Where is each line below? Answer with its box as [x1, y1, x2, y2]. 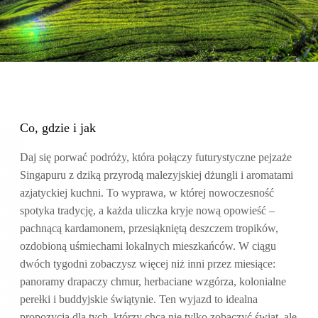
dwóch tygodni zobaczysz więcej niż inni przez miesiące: [20, 258, 275, 270]
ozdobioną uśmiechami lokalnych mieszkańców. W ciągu [20, 240, 276, 252]
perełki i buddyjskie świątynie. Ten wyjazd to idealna [20, 293, 258, 305]
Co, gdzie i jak [20, 121, 96, 135]
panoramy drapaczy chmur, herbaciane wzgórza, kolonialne [20, 275, 286, 287]
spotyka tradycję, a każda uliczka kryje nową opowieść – [20, 204, 275, 216]
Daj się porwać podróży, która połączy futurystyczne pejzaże [20, 151, 292, 163]
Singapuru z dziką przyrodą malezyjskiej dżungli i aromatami [20, 169, 293, 181]
